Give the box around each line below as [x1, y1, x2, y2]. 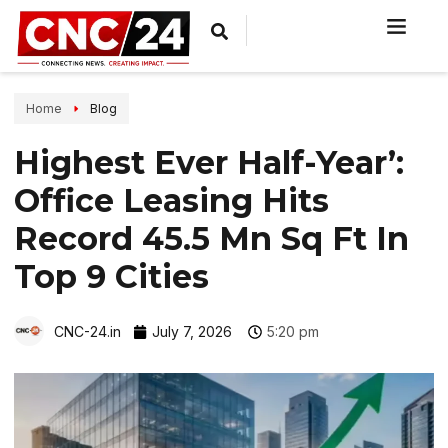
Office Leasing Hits [14, 181, 329, 221]
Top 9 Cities [14, 257, 209, 297]
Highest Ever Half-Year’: [14, 143, 404, 183]
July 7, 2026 [152, 323, 232, 341]
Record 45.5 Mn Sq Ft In [14, 219, 409, 259]
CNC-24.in [54, 322, 121, 340]
